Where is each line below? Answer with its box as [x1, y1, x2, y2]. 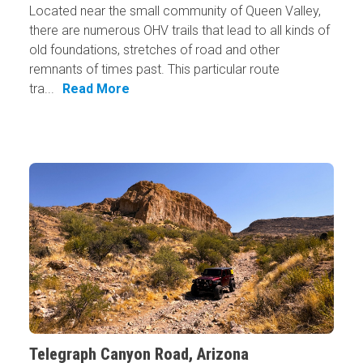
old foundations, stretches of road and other [28, 41, 280, 58]
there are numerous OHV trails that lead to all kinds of [28, 22, 330, 38]
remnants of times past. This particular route [28, 61, 280, 77]
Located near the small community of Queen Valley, [28, 2, 321, 19]
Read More [62, 80, 130, 96]
